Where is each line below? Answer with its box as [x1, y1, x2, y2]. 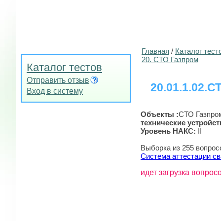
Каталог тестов [27, 61, 102, 74]
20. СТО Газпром [142, 55, 198, 64]
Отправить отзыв [27, 76, 89, 84]
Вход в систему [27, 87, 83, 95]
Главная [142, 47, 169, 55]
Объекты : [141, 110, 179, 118]
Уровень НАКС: [141, 126, 198, 135]
